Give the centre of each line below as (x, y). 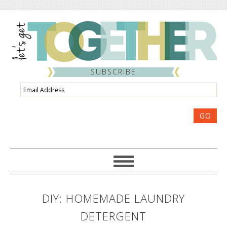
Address (34, 100)
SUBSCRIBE (113, 72)
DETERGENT (113, 216)
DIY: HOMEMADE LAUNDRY (113, 198)
